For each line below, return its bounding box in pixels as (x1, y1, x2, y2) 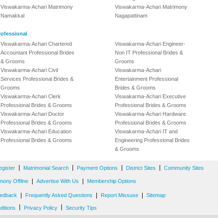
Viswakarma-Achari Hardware (115, 111, 186, 117)
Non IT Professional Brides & (115, 50, 183, 55)
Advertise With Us (36, 178, 79, 184)
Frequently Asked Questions (25, 192, 92, 198)
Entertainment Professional (115, 76, 178, 82)
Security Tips (66, 205, 97, 211)
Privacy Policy (24, 205, 57, 211)
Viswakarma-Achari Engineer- (115, 41, 185, 47)
